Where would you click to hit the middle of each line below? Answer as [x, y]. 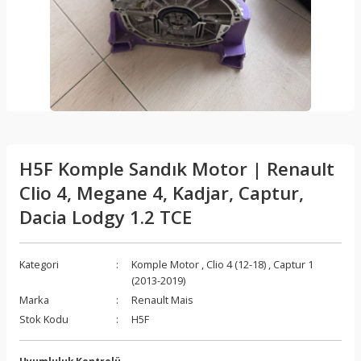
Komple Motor [165, 264]
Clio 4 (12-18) [236, 264]
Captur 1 [293, 264]
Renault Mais [162, 299]
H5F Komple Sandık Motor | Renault [177, 168]
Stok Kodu [44, 319]
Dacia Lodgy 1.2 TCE [106, 217]
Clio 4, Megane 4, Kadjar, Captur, [162, 193]
